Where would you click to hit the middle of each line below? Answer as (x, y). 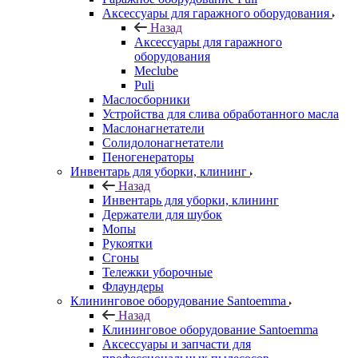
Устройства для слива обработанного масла (221, 113)
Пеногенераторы (148, 157)
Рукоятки (127, 243)
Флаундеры (133, 286)
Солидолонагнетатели (163, 142)
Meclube (156, 70)
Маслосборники (146, 99)
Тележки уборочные (157, 272)
